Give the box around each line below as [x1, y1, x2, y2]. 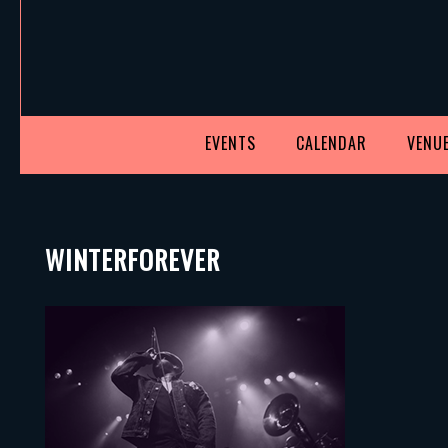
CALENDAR [296, 130, 367, 155]
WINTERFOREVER [45, 239, 220, 279]
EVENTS [205, 130, 256, 155]
